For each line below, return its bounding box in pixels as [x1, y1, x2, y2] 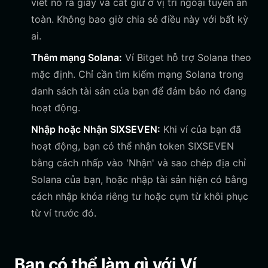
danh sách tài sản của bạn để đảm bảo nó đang [31, 85, 246, 97]
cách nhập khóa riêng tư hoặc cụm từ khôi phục [31, 190, 248, 202]
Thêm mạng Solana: [31, 51, 122, 63]
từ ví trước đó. [31, 207, 96, 219]
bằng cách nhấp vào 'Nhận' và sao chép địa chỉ [31, 157, 246, 169]
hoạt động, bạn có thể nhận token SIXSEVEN [31, 140, 234, 152]
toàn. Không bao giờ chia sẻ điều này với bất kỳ [31, 13, 248, 25]
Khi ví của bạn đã [160, 123, 241, 135]
